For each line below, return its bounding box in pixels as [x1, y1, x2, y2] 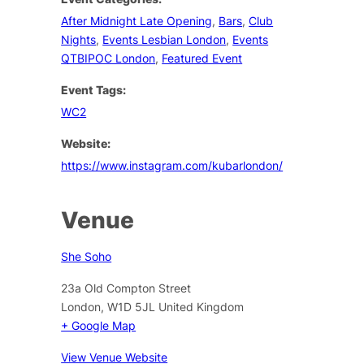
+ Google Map [61, 318, 136, 332]
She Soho [61, 249, 112, 263]
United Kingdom [158, 299, 245, 314]
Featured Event [162, 50, 243, 65]
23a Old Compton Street [61, 280, 192, 295]
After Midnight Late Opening [61, 13, 213, 28]
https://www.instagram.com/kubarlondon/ [61, 158, 284, 172]
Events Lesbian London [102, 32, 227, 46]
